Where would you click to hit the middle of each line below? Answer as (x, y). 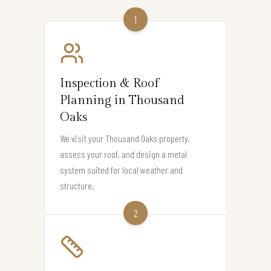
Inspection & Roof (109, 83)
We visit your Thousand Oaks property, (125, 138)
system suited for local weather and (121, 169)
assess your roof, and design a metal (123, 154)
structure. (77, 185)
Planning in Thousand (122, 100)
